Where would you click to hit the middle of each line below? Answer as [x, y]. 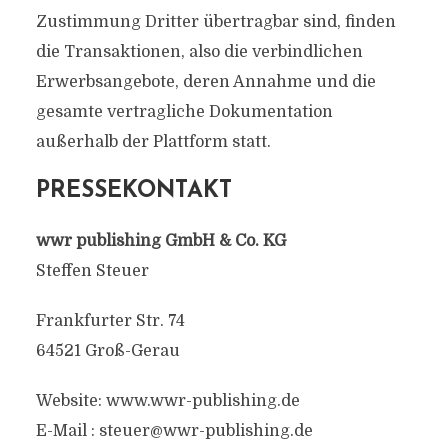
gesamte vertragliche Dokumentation [184, 112]
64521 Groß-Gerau [107, 351]
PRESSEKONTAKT [133, 191]
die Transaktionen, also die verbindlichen [199, 52]
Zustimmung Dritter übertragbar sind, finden [215, 22]
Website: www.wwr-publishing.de [167, 401]
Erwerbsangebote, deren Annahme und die [205, 82]
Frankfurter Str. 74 [110, 321]
